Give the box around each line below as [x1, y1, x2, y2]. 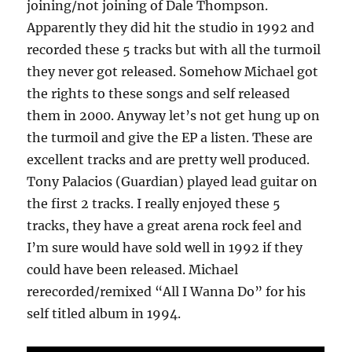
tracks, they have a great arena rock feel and [27, 218, 302, 234]
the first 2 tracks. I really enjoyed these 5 [27, 196, 281, 212]
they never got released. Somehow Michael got [27, 64, 319, 80]
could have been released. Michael [27, 262, 239, 278]
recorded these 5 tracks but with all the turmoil [27, 42, 321, 58]
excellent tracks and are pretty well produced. [27, 152, 310, 168]
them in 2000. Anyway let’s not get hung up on [27, 108, 321, 124]
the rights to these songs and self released [27, 86, 291, 102]
